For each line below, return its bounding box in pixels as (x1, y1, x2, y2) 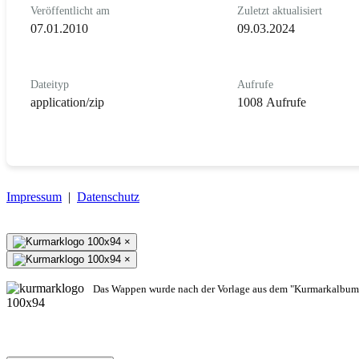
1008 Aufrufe (236, 95, 306, 109)
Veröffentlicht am (30, 4, 110, 17)
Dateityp (30, 78, 69, 91)
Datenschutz (77, 189, 139, 204)
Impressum (6, 189, 62, 204)
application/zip (30, 95, 104, 109)
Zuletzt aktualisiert (236, 4, 322, 17)
